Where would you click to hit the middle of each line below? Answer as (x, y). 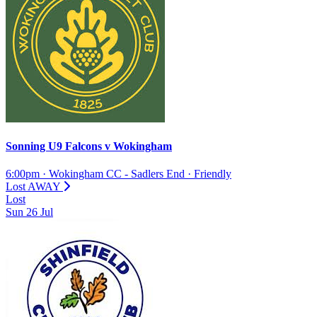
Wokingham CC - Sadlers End (117, 174)
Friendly (213, 174)
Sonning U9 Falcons (55, 146)
